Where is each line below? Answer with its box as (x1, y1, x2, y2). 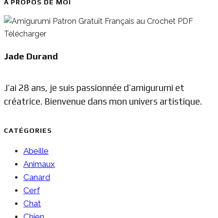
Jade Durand (4, 51, 58, 61)
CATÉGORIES (4, 126, 52, 134)
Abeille (23, 145, 49, 156)
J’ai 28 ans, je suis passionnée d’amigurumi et (4, 82, 184, 93)
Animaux (23, 159, 55, 169)
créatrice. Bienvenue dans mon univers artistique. (4, 95, 202, 107)
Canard (23, 172, 50, 182)
